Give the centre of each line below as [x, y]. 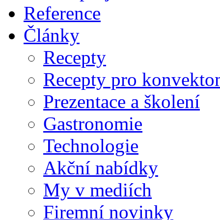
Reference [62, 13]
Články [52, 35]
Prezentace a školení [122, 102]
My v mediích [97, 190]
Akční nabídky [101, 168]
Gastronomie [93, 124]
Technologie [91, 146]
